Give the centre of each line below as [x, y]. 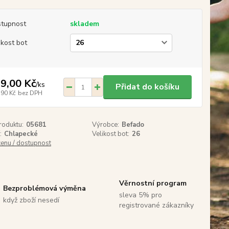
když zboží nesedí [31, 200]
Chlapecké [21, 134]
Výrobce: [106, 125]
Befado [133, 125]
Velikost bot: [111, 134]
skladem [84, 24]
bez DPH [30, 93]
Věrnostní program [153, 183]
